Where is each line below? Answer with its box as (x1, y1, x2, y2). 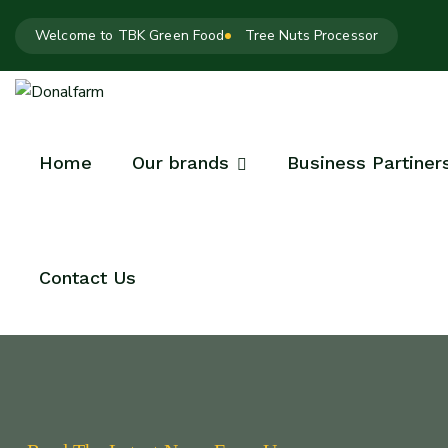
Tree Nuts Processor (244, 26, 379, 45)
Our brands (132, 152, 229, 173)
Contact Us (39, 267, 136, 288)
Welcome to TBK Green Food (35, 26, 225, 45)
